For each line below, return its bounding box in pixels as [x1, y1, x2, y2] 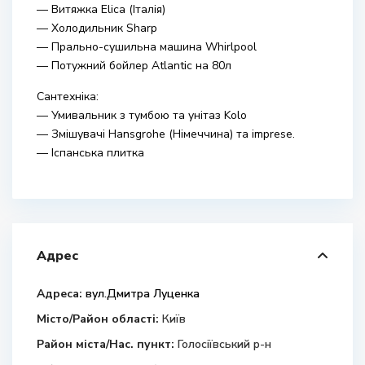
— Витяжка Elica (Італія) [37, 2, 165, 17]
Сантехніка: [37, 89, 99, 104]
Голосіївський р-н [178, 336, 271, 352]
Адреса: [37, 286, 82, 301]
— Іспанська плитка [37, 145, 144, 161]
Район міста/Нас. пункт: [37, 336, 174, 352]
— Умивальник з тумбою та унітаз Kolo [37, 108, 247, 123]
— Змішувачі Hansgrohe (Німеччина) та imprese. [37, 126, 295, 142]
